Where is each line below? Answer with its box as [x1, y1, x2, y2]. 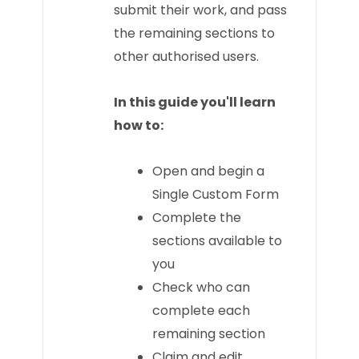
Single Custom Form [151, 184, 279, 204]
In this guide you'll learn [113, 92, 276, 111]
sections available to [151, 231, 282, 250]
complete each [151, 301, 250, 320]
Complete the [151, 208, 241, 227]
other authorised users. [113, 46, 259, 66]
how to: [113, 115, 163, 135]
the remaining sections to [113, 23, 275, 42]
